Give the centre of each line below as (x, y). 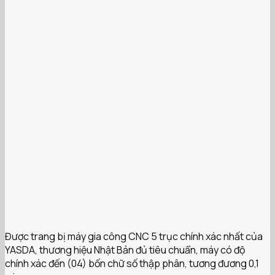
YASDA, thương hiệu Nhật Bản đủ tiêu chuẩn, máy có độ (125, 250)
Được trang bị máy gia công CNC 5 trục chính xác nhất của (134, 236)
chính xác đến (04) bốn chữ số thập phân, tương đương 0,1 (132, 263)
